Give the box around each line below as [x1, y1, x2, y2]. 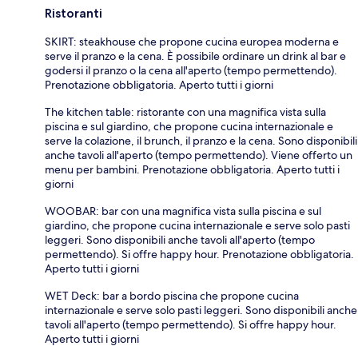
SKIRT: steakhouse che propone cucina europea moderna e [45, 34, 339, 49]
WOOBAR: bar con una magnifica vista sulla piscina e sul [45, 203, 321, 218]
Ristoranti [45, 5, 102, 21]
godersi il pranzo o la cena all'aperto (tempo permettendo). [45, 62, 337, 78]
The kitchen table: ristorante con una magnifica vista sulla [45, 104, 326, 119]
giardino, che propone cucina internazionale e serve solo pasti [45, 217, 350, 233]
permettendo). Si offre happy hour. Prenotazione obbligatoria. [45, 246, 354, 261]
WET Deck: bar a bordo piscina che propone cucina [45, 288, 299, 303]
